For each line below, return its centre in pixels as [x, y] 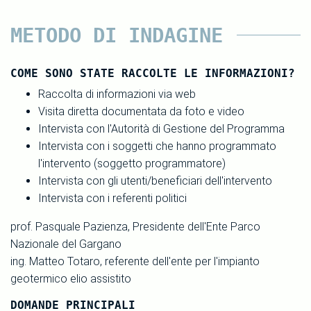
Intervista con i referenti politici [112, 198]
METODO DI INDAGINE [117, 35]
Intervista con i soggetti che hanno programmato [157, 146]
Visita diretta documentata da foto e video [141, 111]
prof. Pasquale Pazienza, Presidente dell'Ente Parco [135, 226]
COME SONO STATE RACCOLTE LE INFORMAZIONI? [153, 73]
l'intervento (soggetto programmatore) [132, 163]
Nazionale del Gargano [66, 244]
